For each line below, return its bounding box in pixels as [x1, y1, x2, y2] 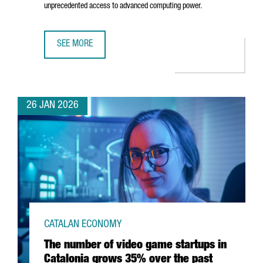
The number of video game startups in [44, 240, 227, 252]
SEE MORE [57, 40, 93, 49]
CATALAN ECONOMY [44, 220, 122, 230]
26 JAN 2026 [26, 100, 79, 111]
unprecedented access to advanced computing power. [44, 2, 202, 11]
